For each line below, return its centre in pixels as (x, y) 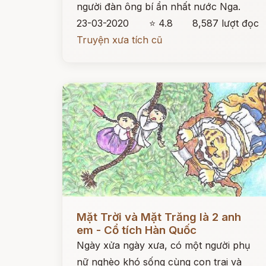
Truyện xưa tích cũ (119, 40)
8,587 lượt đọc (226, 23)
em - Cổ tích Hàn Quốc (137, 230)
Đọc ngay (84, 208)
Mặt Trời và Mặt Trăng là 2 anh (159, 217)
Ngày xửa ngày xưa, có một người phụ (163, 245)
